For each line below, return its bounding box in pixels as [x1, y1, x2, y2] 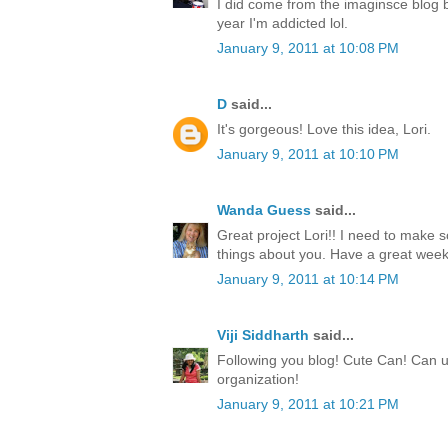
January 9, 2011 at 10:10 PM [217, 146, 399, 163]
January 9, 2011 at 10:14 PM [217, 271, 399, 288]
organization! [217, 371, 299, 388]
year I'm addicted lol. [217, 15, 348, 32]
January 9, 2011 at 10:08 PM [217, 40, 399, 57]
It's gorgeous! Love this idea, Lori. [217, 121, 431, 138]
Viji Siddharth [217, 327, 309, 344]
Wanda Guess [217, 202, 311, 219]
